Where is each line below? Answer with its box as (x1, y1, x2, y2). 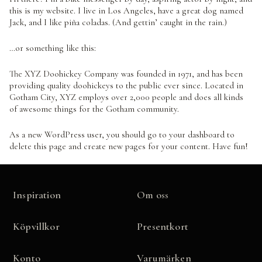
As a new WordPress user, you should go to (9, 129, 169, 140)
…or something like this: (9, 43, 96, 53)
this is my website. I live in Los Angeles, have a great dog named (9, 5, 243, 16)
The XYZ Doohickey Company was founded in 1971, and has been (9, 68, 243, 79)
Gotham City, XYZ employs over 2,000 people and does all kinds (9, 92, 243, 102)
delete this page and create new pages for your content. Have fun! (9, 141, 248, 151)
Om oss (137, 188, 169, 201)
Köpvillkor (13, 219, 60, 233)
